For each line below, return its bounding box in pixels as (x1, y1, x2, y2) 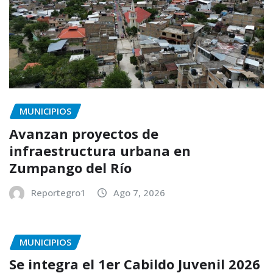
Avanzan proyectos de (9, 124, 158, 143)
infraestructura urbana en (9, 141, 191, 160)
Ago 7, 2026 (113, 186, 165, 199)
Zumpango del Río (9, 158, 135, 177)
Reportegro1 (31, 186, 86, 199)
